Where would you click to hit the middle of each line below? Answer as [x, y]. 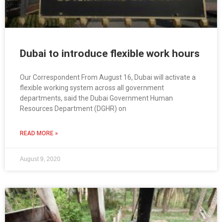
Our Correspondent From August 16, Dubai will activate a [108, 78]
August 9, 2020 [40, 159]
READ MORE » [39, 134]
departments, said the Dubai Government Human [96, 98]
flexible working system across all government [92, 88]
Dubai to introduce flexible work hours [110, 54]
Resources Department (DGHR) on [73, 109]
